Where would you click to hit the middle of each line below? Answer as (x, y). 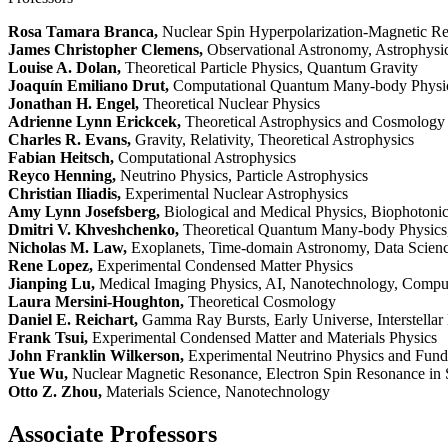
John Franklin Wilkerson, (96, 356)
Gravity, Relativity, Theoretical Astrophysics (272, 140)
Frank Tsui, (48, 338)
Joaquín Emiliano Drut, (88, 86)
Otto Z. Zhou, (55, 392)
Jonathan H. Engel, (73, 104)
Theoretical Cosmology (260, 302)
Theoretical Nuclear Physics (229, 104)
